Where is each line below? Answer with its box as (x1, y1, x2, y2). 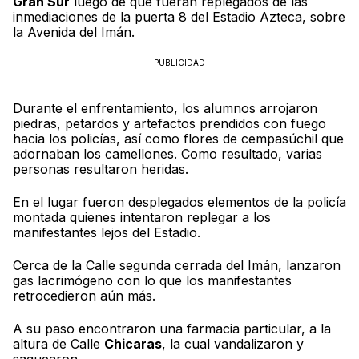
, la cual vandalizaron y (162, 336, 304, 353)
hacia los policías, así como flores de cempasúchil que (13, 131, 344, 147)
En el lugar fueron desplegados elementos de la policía (13, 194, 346, 211)
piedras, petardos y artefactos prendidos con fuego (13, 115, 326, 132)
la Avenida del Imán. (13, 24, 135, 41)
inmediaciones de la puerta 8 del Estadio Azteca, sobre (13, 9, 345, 26)
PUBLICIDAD (154, 58, 205, 68)
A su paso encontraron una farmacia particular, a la (13, 321, 331, 337)
